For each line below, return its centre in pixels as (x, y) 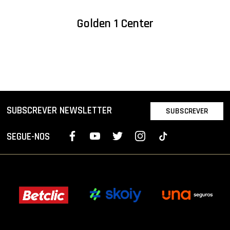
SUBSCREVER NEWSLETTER (60, 111)
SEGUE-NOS (28, 137)
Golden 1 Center (115, 24)
